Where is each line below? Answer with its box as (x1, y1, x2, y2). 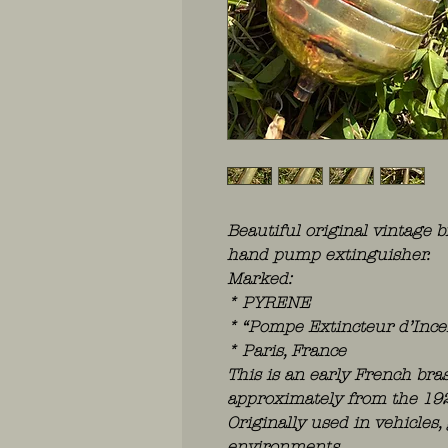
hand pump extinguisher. (227, 244, 430, 264)
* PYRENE (227, 292, 310, 312)
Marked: (227, 268, 292, 288)
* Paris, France (227, 340, 346, 360)
